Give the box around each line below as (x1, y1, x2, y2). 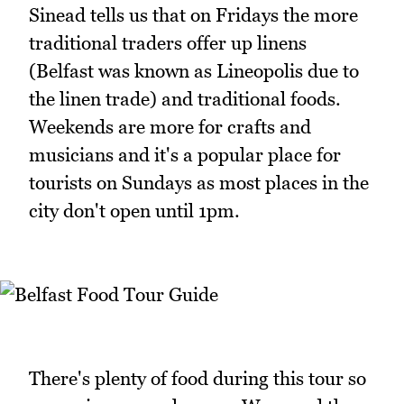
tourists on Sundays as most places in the (29, 170, 369, 194)
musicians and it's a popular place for (29, 142, 341, 166)
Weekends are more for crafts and (29, 115, 311, 138)
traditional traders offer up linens (29, 31, 307, 54)
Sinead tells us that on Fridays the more (29, 3, 358, 26)
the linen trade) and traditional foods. (29, 87, 341, 110)
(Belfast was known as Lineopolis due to (29, 59, 359, 82)
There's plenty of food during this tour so (29, 367, 366, 390)
